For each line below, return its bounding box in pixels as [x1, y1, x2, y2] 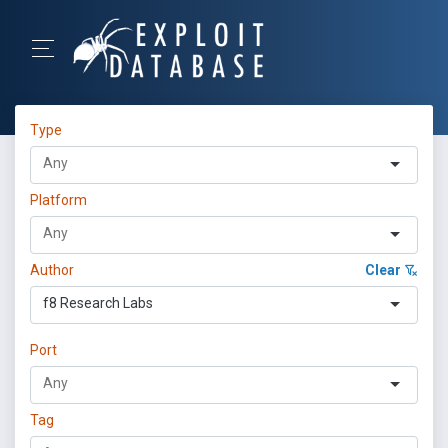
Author [30, 262, 74, 278]
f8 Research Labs [43, 295, 153, 311]
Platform [30, 192, 87, 208]
